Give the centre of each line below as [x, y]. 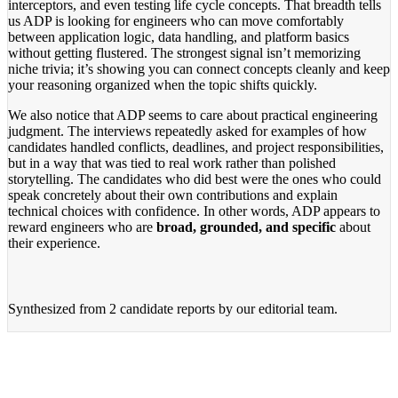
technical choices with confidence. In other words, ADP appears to [194, 211]
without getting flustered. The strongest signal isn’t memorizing [184, 52]
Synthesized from [59, 308]
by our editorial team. [276, 308]
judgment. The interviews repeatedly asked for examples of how [187, 131]
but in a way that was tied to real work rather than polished [172, 163]
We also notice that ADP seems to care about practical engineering [193, 115]
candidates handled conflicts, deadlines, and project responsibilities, [196, 147]
